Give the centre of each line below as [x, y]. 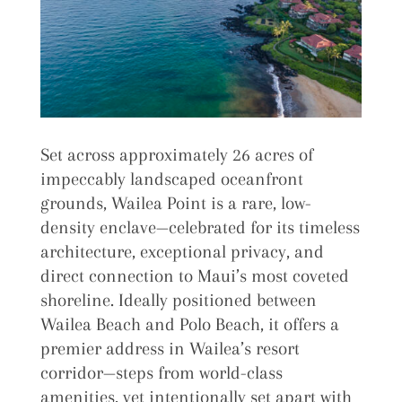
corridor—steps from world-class [161, 372]
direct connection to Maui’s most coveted [194, 275]
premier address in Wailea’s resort [170, 348]
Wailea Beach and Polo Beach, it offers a [189, 324]
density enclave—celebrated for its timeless [200, 227]
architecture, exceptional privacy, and [182, 251]
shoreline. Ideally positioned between [178, 300]
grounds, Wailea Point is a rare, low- [175, 203]
